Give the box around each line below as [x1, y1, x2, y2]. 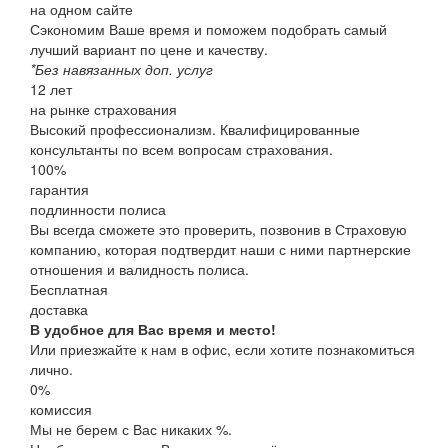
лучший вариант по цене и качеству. [30, 38, 268, 59]
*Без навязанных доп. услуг [30, 58, 213, 79]
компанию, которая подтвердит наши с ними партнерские [30, 238, 411, 259]
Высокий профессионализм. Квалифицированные [30, 118, 360, 139]
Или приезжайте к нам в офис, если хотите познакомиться [30, 338, 415, 359]
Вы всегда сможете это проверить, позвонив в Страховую [30, 218, 407, 239]
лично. [30, 358, 73, 379]
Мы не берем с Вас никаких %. [30, 418, 232, 439]
